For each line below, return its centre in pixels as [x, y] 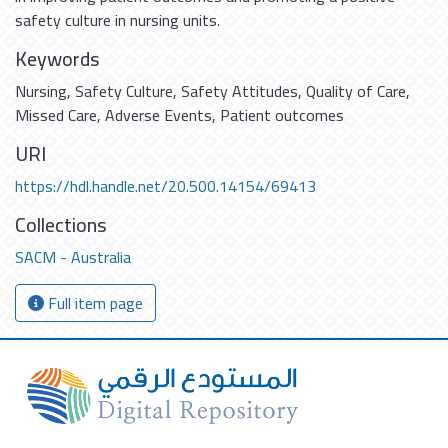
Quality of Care [356, 91]
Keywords [57, 58]
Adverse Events [158, 115]
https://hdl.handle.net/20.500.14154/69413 [165, 186]
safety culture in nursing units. [117, 20]
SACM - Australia [73, 257]
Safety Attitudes [239, 91]
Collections [61, 224]
